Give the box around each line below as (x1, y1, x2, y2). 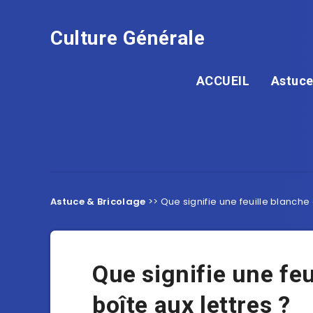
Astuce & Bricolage (50, 195, 146, 208)
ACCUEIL (196, 73, 250, 88)
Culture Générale (50, 27, 205, 50)
